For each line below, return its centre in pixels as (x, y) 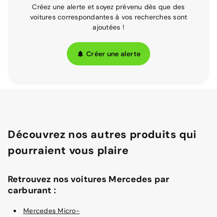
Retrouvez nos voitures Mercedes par (89, 179)
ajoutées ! (108, 27)
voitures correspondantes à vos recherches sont (108, 17)
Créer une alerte (113, 54)
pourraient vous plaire (68, 150)
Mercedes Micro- (52, 211)
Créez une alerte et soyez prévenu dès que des (108, 7)
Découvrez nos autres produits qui (102, 134)
